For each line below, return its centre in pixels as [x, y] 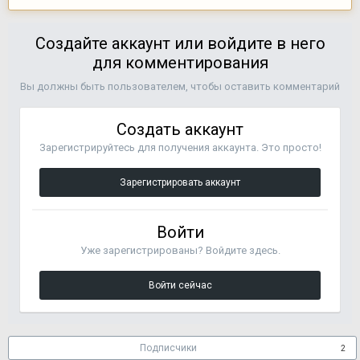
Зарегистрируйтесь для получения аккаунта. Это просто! [180, 148]
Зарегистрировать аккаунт [180, 183]
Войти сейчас [180, 286]
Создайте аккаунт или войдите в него [180, 44]
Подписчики [168, 348]
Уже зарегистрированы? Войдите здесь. [180, 251]
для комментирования [180, 63]
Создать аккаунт [180, 130]
